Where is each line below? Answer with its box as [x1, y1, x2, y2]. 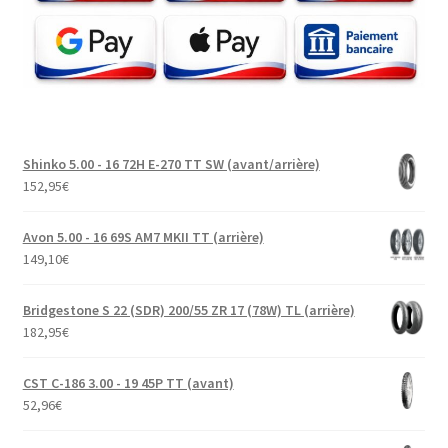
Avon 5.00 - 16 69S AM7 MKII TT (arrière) [22, 228, 264, 247]
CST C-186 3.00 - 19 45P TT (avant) [22, 374, 234, 393]
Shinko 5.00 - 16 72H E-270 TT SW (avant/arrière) [22, 155, 320, 174]
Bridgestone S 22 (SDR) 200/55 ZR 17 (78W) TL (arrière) [22, 301, 355, 320]
